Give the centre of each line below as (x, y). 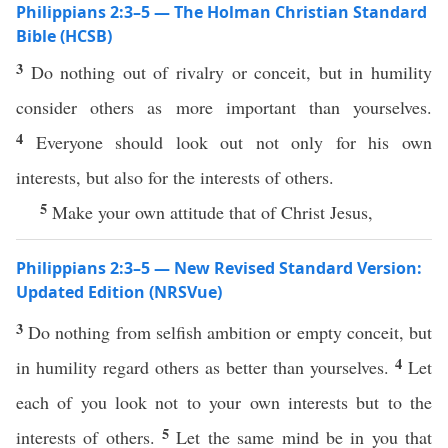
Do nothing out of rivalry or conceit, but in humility (231, 72)
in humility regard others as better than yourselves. (205, 367)
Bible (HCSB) (64, 36)
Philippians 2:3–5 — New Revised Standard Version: (219, 268)
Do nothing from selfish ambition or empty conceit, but (230, 332)
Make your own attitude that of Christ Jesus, (212, 212)
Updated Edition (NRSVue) (119, 292)
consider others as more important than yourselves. (224, 107)
